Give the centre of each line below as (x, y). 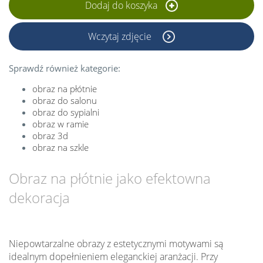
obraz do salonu (65, 100)
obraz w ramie (60, 124)
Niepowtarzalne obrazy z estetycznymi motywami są (116, 243)
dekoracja (39, 197)
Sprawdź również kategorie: (65, 68)
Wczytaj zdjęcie (121, 36)
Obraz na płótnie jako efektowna (110, 178)
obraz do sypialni (66, 112)
